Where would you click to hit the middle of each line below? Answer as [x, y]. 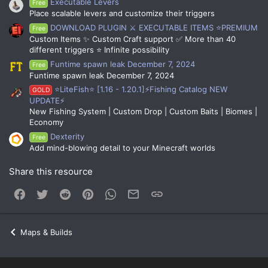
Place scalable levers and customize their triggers [122, 13]
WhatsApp [137, 193]
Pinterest [111, 193]
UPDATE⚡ [47, 101]
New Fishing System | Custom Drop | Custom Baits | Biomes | [143, 112]
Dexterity [68, 137]
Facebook [45, 193]
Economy [46, 122]
